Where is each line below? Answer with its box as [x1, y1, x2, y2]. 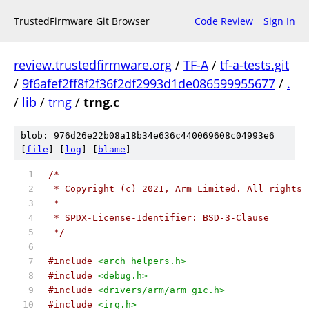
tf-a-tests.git [220, 57, 289, 73]
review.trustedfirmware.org [14, 57, 172, 73]
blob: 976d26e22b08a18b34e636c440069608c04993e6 [21, 130, 275, 141]
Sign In [263, 14, 295, 28]
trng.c [83, 94, 119, 110]
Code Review [195, 14, 253, 28]
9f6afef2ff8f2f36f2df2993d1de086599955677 [22, 75, 275, 92]
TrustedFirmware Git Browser [14, 14, 150, 28]
